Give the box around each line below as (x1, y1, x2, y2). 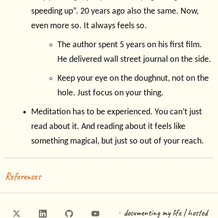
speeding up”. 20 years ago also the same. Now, (31, 7, 199, 17)
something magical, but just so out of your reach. (31, 137, 204, 146)
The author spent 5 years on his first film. (57, 40, 202, 50)
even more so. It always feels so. (31, 21, 147, 31)
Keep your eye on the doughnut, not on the (57, 74, 209, 84)
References (5, 170, 41, 183)
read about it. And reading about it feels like (31, 122, 185, 132)
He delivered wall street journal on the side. (57, 55, 211, 65)
